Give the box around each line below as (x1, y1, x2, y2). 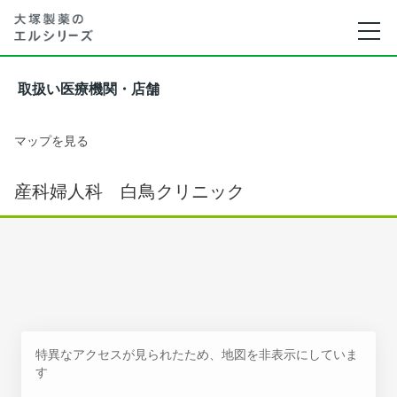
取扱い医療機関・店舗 (18, 82, 160, 97)
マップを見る (14, 133, 89, 148)
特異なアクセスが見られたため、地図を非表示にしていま (35, 346, 358, 362)
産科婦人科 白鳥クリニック (14, 181, 245, 202)
